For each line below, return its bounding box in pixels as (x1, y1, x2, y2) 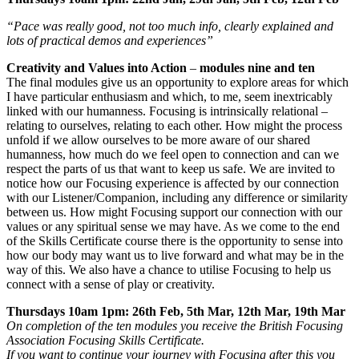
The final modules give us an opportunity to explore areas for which (6, 75, 349, 89)
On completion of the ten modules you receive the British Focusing (6, 318, 343, 333)
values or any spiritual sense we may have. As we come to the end (6, 219, 340, 233)
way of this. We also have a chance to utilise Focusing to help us (6, 262, 331, 276)
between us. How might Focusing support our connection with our (6, 204, 342, 219)
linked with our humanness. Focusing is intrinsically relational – (6, 103, 328, 118)
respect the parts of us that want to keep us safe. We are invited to (6, 161, 335, 175)
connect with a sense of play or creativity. (6, 276, 215, 291)
